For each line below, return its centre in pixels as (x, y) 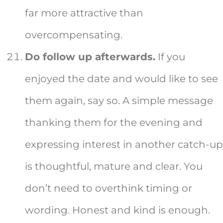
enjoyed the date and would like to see (121, 79)
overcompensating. (74, 35)
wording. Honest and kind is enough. (117, 210)
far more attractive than (84, 13)
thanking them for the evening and (114, 123)
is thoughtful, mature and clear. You (114, 167)
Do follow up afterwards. (90, 57)
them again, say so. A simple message (119, 101)
